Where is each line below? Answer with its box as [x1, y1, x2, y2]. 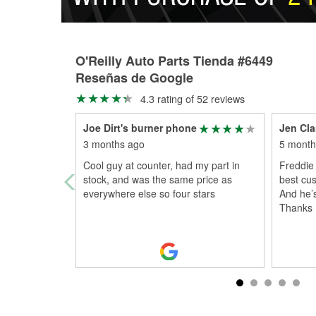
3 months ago [83, 137, 145, 151]
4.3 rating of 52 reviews [137, 91, 245, 106]
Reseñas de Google [75, 68, 193, 87]
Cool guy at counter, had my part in [83, 158, 240, 172]
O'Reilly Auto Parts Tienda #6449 [75, 51, 273, 70]
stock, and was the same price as [83, 172, 232, 186]
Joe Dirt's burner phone [83, 121, 197, 135]
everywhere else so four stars [83, 186, 215, 200]
